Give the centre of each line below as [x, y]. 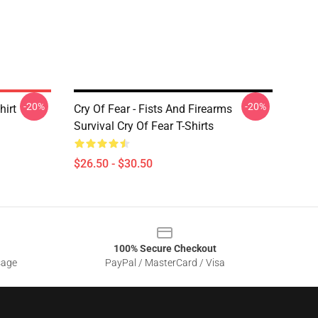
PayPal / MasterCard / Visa [165, 263]
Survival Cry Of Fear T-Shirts [144, 126]
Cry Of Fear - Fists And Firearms [153, 109]
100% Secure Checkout [165, 248]
